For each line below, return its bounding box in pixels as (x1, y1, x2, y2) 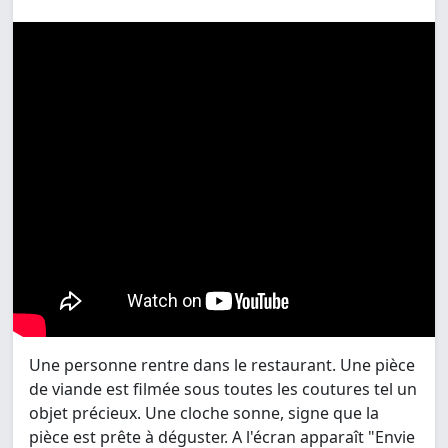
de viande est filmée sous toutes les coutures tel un (29, 378, 417, 401)
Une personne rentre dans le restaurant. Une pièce (29, 354, 415, 377)
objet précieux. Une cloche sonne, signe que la (29, 402, 379, 425)
